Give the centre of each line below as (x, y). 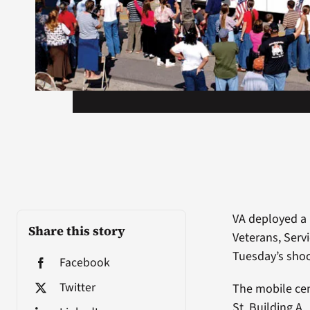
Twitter (77, 288)
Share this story (76, 231)
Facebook (84, 263)
